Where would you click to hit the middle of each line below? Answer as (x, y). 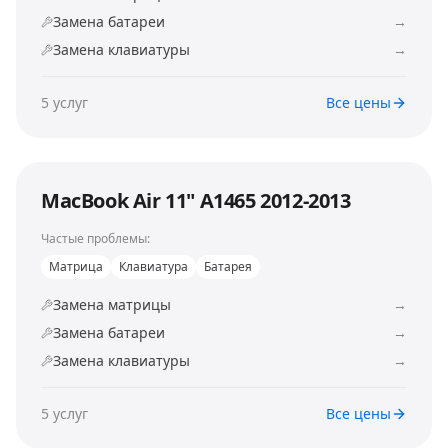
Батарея (228, 266)
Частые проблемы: (95, 238)
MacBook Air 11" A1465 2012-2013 (196, 200)
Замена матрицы (112, 304)
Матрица (76, 266)
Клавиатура (153, 266)
